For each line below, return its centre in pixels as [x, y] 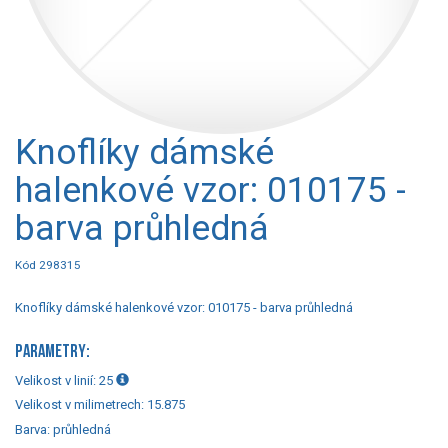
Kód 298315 [48, 264]
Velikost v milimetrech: [81, 405]
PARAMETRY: [52, 352]
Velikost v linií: [57, 380]
